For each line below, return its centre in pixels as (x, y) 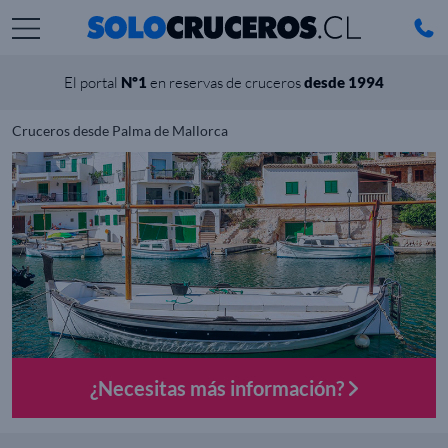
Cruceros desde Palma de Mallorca (120, 130)
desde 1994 (344, 81)
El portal (92, 82)
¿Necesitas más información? (219, 388)
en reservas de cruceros (225, 82)
